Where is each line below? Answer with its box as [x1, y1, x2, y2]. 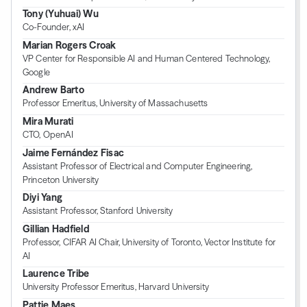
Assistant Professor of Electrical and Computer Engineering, [23, 160, 253, 171]
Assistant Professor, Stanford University [23, 206, 173, 217]
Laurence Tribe [23, 267, 90, 280]
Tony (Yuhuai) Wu [23, 8, 99, 21]
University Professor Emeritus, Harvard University [23, 282, 209, 293]
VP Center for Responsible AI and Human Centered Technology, [23, 53, 271, 64]
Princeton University [23, 174, 99, 185]
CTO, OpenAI [23, 129, 73, 140]
